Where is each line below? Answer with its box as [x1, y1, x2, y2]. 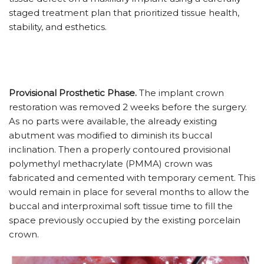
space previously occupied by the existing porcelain [9, 214, 240, 226]
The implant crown [137, 87, 224, 98]
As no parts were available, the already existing [9, 115, 217, 127]
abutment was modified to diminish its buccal [9, 129, 212, 141]
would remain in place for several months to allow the [9, 186, 249, 197]
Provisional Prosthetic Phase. [9, 87, 137, 98]
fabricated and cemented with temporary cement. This [9, 171, 255, 183]
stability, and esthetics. [9, 21, 107, 32]
